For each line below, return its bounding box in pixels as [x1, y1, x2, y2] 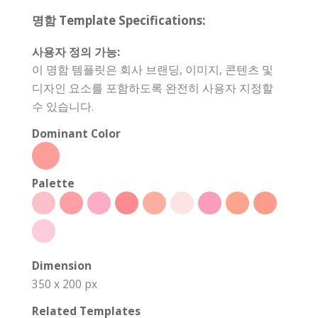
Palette [32, 175, 75, 191]
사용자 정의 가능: [32, 43, 120, 60]
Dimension [32, 257, 92, 273]
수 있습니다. [32, 98, 94, 114]
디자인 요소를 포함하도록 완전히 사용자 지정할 [32, 79, 273, 96]
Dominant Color [32, 125, 121, 141]
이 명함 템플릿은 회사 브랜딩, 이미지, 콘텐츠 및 [32, 61, 273, 77]
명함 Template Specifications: [32, 11, 206, 28]
